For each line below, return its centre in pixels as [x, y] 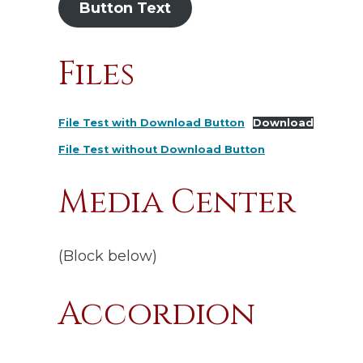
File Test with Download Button [152, 123]
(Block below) [108, 256]
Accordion [157, 315]
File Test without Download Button [162, 150]
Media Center [177, 203]
